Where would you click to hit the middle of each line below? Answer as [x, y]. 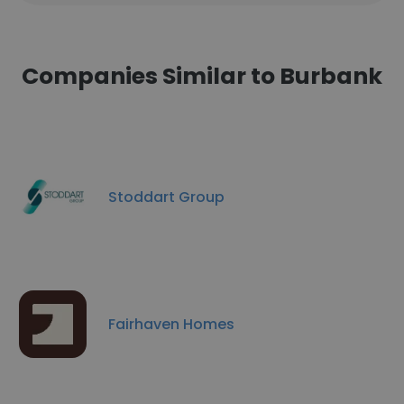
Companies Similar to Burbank [202, 76]
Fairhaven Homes [171, 324]
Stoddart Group [166, 197]
